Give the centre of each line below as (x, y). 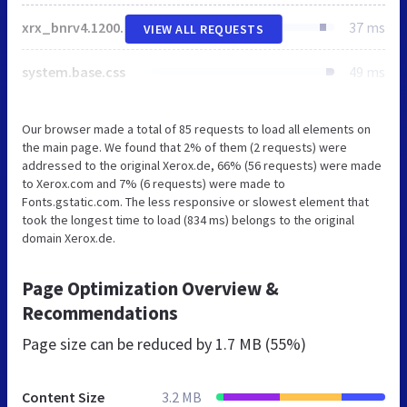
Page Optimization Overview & (150, 288)
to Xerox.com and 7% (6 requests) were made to (154, 183)
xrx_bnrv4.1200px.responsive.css (127, 27)
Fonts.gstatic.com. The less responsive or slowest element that (195, 201)
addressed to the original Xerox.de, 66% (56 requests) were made (202, 165)
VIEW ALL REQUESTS (203, 29)
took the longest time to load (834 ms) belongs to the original (188, 219)
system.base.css (74, 71)
